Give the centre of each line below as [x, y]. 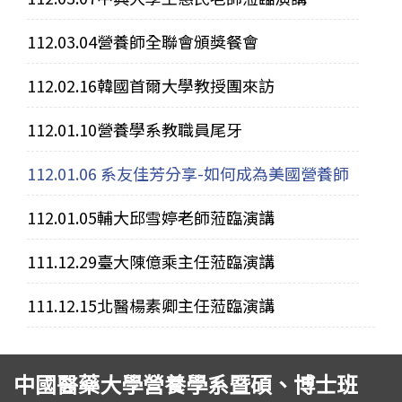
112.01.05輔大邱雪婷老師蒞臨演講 [151, 218]
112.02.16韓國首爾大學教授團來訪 [151, 86]
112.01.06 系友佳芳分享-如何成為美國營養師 [188, 174]
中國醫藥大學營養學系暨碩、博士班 [186, 384]
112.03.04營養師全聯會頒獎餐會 [143, 42]
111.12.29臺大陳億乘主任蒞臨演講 [151, 262]
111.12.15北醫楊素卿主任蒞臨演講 [151, 306]
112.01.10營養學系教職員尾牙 [135, 130]
